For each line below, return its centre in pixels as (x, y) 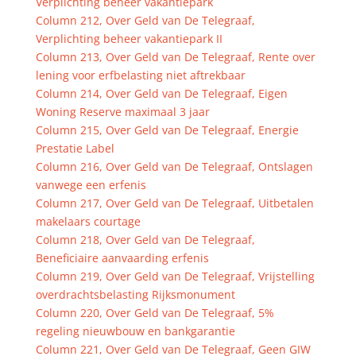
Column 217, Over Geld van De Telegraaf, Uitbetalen (174, 203)
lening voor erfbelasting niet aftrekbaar (140, 75)
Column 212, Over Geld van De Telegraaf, (145, 20)
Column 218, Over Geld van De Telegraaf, (145, 240)
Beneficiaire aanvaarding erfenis (122, 258)
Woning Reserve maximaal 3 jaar (122, 112)
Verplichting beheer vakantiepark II (129, 39)
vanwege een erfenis (91, 185)
